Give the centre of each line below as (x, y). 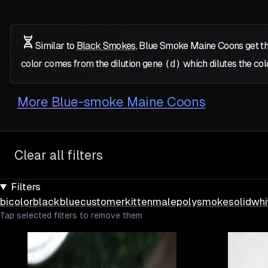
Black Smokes (106, 46)
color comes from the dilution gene (93, 64)
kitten (139, 202)
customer (103, 202)
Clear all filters (59, 156)
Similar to (56, 46)
